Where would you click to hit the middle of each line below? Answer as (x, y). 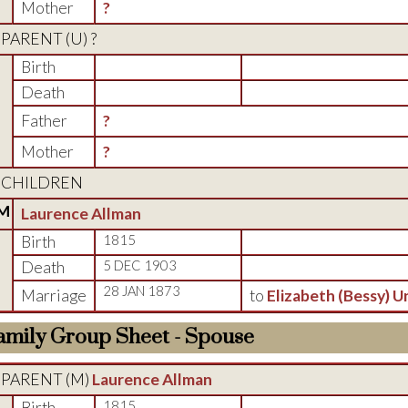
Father (44, 121)
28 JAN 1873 (141, 291)
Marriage (53, 296)
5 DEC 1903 (139, 265)
